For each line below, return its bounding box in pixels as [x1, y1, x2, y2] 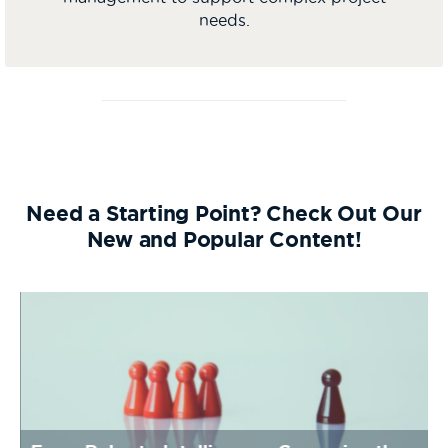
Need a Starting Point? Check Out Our [26, 201, 422, 225]
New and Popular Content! [86, 227, 362, 251]
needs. [198, 10, 250, 29]
